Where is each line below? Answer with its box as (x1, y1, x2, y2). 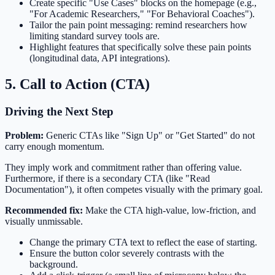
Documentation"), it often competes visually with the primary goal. (5, 184, 263, 195)
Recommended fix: (5, 204, 83, 215)
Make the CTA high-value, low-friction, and (83, 204, 256, 215)
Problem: (5, 130, 44, 141)
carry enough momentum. (5, 141, 104, 152)
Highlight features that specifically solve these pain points (29, 42, 251, 53)
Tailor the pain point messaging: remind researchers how (29, 20, 247, 31)
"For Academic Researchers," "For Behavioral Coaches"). (29, 9, 255, 20)
